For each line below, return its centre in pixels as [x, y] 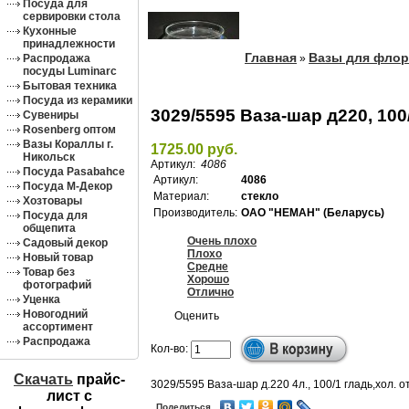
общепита [49, 228]
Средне [208, 267]
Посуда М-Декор [68, 186]
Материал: [181, 196]
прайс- [99, 379]
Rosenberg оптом [69, 130]
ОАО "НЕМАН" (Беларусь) [313, 213]
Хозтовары [52, 201]
